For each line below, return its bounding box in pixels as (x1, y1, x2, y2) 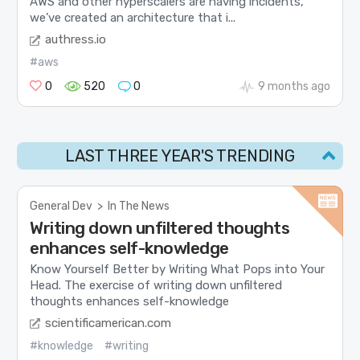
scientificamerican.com (45, 315, 172, 330)
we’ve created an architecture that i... (30, 10, 236, 26)
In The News (108, 198, 170, 213)
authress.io (45, 31, 107, 47)
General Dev (30, 198, 93, 213)
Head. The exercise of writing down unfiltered (30, 278, 283, 293)
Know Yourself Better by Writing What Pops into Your (30, 262, 325, 277)
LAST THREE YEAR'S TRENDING (65, 145, 295, 166)
